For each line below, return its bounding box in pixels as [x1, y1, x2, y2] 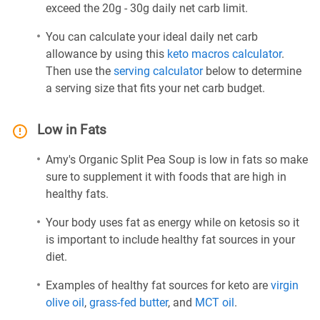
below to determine [203, 64, 301, 78]
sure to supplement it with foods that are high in [46, 170, 286, 184]
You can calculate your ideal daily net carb [46, 30, 258, 44]
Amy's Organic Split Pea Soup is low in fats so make [46, 153, 308, 166]
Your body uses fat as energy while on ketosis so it [46, 216, 299, 229]
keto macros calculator [167, 47, 281, 61]
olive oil [46, 296, 84, 309]
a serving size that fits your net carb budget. [46, 81, 265, 95]
